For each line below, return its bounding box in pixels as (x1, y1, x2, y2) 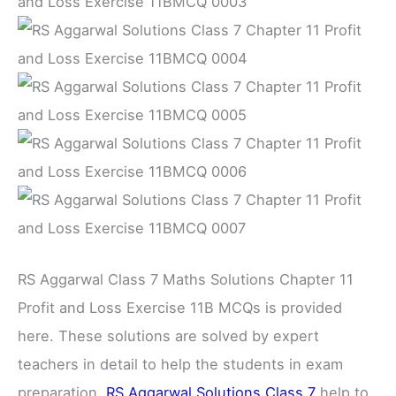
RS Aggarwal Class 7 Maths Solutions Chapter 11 (18, 270, 354, 288)
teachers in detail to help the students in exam (18, 354, 343, 373)
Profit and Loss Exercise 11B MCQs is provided (18, 298, 342, 316)
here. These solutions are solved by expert (18, 326, 319, 345)
